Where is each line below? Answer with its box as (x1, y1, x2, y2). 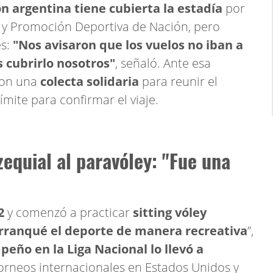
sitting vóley (133, 204, 207, 221)
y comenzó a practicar (4, 204, 133, 221)
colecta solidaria (40, 73, 139, 90)
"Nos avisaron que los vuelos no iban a (13, 37, 243, 53)
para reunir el (139, 73, 218, 90)
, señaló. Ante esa (115, 55, 211, 71)
